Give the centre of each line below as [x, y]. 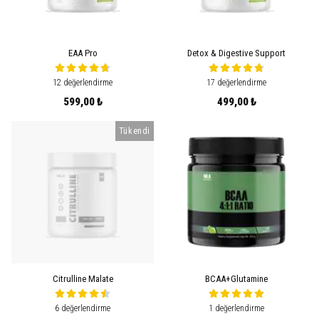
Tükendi [134, 131]
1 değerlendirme [236, 308]
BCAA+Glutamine [236, 279]
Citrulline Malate [83, 279]
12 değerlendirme [83, 83]
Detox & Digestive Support [236, 53]
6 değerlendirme [83, 308]
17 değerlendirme [236, 83]
